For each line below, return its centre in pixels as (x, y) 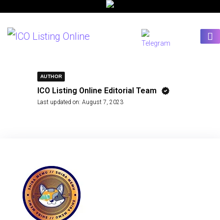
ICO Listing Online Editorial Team (97, 91)
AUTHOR (51, 76)
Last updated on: (59, 102)
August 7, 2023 (103, 102)
